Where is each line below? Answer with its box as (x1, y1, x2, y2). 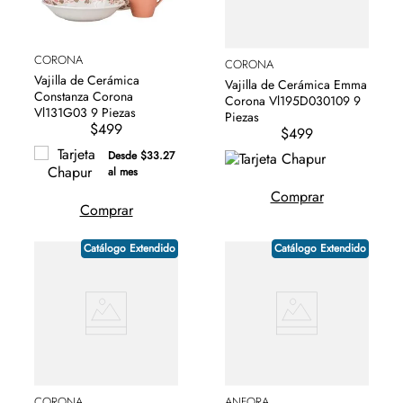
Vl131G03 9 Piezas (34, 103, 136, 122)
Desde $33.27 (108, 148, 175, 165)
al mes (108, 164, 139, 181)
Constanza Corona (34, 87, 133, 106)
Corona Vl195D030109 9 (225, 92, 354, 111)
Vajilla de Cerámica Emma (225, 76, 367, 94)
